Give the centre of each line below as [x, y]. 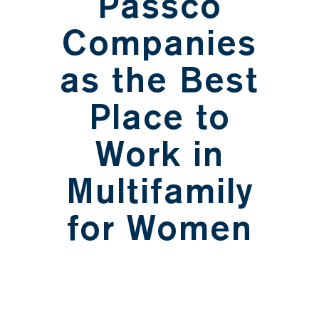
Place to [159, 117]
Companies [159, 43]
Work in [159, 154]
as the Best [159, 80]
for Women [159, 228]
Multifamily [159, 191]
